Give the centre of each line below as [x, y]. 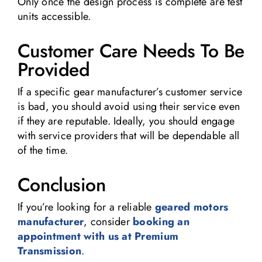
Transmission [49, 251]
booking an [161, 221]
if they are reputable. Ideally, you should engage [126, 121]
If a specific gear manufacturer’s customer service [130, 92]
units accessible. [54, 16]
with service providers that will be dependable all [128, 135]
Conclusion [61, 185]
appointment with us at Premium [98, 236]
